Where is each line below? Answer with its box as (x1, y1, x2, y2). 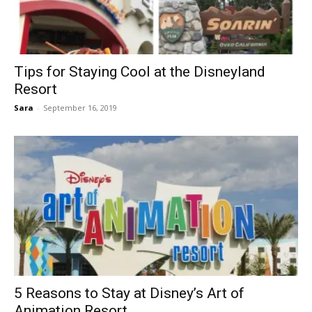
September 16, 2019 (43, 102, 117, 113)
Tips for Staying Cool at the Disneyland (14, 63, 265, 80)
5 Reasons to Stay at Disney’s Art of (14, 285, 244, 302)
